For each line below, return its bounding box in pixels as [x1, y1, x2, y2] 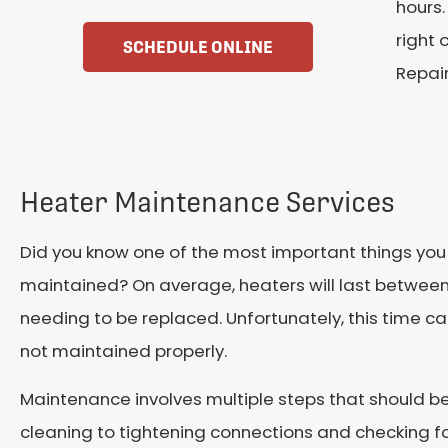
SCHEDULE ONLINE [122, 36, 273, 57]
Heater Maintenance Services [20, 186, 395, 219]
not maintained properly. [20, 339, 227, 364]
